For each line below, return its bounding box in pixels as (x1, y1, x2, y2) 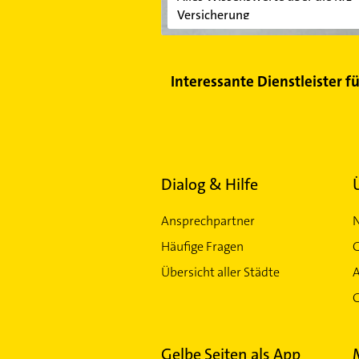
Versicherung (176, 6, 250, 23)
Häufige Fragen (160, 237, 244, 255)
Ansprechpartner (160, 212, 255, 229)
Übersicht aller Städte (160, 263, 280, 280)
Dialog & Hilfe (160, 173, 258, 195)
